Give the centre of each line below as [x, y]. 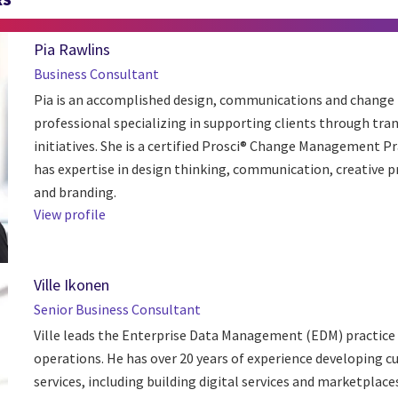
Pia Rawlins [72, 49]
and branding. [75, 191]
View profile [69, 214]
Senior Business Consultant [117, 310]
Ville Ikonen [71, 284]
